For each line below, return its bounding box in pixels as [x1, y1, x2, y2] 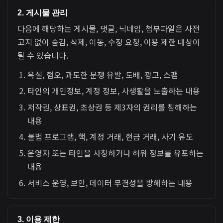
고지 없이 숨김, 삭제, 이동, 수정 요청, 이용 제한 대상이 [17, 36, 201, 48]
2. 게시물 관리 [17, 8, 68, 17]
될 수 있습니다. [17, 49, 69, 62]
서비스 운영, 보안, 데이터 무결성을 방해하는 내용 [27, 176, 193, 189]
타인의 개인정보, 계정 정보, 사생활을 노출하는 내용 [27, 85, 201, 97]
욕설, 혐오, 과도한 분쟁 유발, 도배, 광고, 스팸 [27, 68, 179, 81]
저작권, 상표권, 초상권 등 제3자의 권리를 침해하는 [27, 101, 198, 113]
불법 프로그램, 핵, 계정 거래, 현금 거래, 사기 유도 [27, 130, 194, 143]
